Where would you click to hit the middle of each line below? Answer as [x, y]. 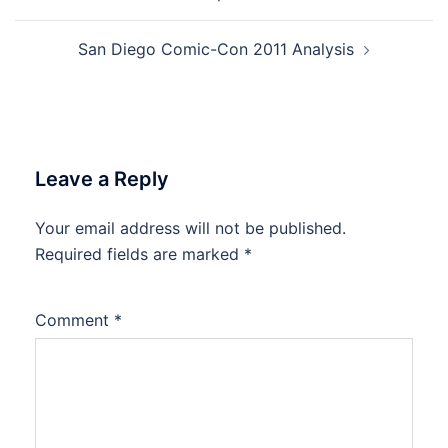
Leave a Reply [102, 178]
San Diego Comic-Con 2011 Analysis [216, 48]
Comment [74, 319]
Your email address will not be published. [190, 227]
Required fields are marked [139, 253]
